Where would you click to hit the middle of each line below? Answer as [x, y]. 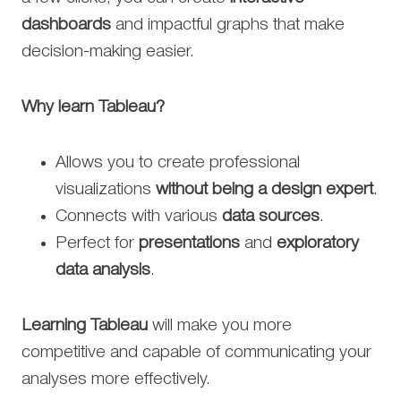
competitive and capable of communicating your [196, 352]
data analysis [103, 270]
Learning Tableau [85, 325]
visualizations [106, 189]
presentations [189, 243]
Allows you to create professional [178, 162]
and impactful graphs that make [228, 25]
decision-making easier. [108, 51]
